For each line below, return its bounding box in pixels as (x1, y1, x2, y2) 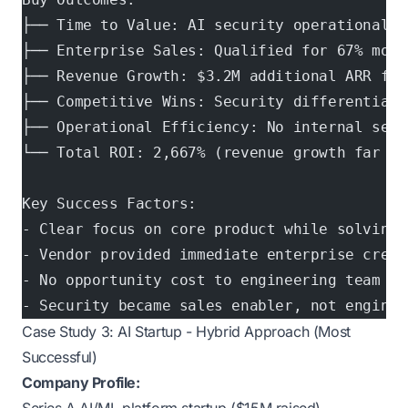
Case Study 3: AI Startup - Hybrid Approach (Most (22, 322, 351, 341)
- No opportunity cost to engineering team (22, 271, 381, 289)
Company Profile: (22, 373, 140, 392)
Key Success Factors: (22, 195, 197, 212)
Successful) (22, 348, 97, 366)
